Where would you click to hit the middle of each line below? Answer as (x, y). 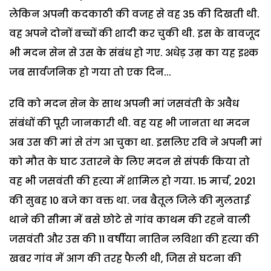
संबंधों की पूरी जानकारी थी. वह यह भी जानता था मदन (129, 123)
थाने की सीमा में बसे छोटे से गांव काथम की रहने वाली (130, 220)
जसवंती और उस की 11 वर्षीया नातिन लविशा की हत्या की (134, 239)
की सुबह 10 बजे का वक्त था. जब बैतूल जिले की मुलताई (129, 200)
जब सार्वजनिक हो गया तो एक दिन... (90, 72)
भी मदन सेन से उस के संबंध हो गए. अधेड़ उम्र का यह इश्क (134, 53)
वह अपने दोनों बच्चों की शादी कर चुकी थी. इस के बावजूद (135, 33)
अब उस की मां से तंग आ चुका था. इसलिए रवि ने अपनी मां (135, 142)
